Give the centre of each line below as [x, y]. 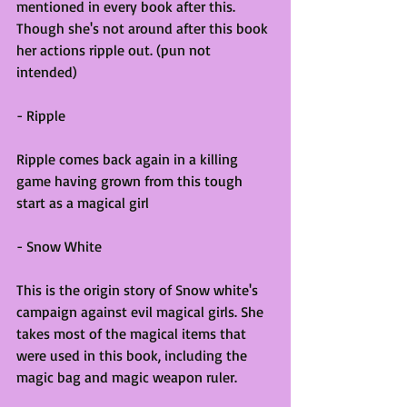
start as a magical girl [83, 202]
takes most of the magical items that [133, 333]
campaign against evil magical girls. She [142, 311]
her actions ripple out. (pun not [115, 50]
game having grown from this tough [131, 180]
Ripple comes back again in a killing [129, 159]
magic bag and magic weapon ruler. [127, 377]
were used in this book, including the [134, 355]
